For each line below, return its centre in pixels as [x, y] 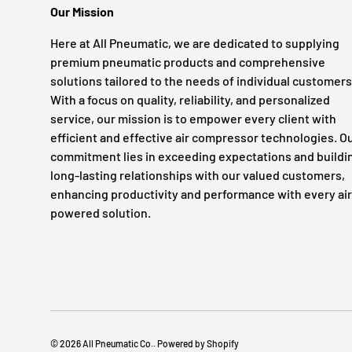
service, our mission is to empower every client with [193, 118]
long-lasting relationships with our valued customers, [198, 174]
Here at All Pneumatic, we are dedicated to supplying [195, 42]
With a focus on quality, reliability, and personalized [190, 99]
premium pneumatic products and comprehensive [188, 61]
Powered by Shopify [198, 343]
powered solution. [101, 212]
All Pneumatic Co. [118, 343]
